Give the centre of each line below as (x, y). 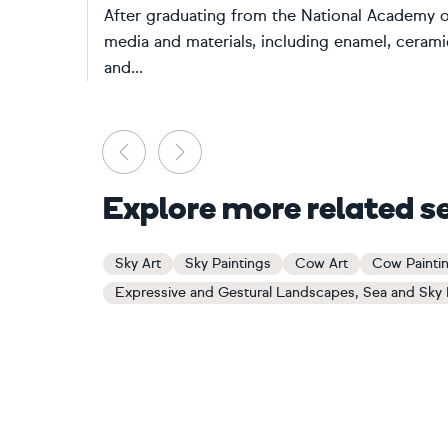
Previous (177, 140)
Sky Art (138, 263)
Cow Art (321, 263)
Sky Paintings (228, 263)
